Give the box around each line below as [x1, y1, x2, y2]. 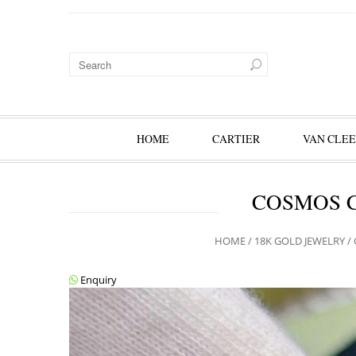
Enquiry [78, 273, 117, 287]
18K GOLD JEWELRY [254, 234, 345, 248]
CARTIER [211, 131, 260, 146]
